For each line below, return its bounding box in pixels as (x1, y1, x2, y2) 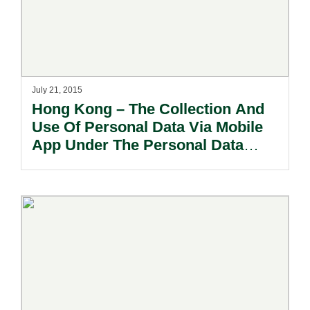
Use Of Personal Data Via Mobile (32, 118, 263, 136)
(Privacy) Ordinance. (32, 154, 178, 172)
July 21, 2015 (32, 85, 82, 95)
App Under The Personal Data (32, 136, 244, 154)
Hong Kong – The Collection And (32, 100, 264, 118)
